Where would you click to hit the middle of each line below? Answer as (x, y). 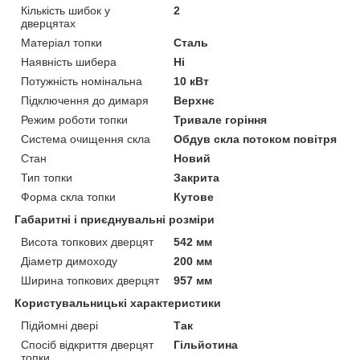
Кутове (194, 196)
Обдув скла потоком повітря (256, 139)
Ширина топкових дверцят (90, 280)
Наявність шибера (69, 61)
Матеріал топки (61, 42)
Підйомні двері (59, 325)
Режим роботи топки (74, 119)
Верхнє (194, 100)
